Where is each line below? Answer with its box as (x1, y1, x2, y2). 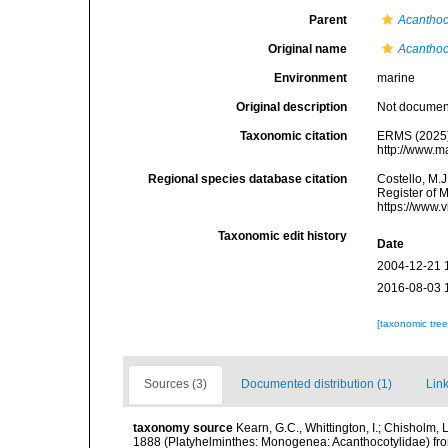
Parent (309, 13, 348, 27)
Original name (268, 42, 348, 56)
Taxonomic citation (240, 129, 348, 143)
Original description (236, 100, 348, 114)
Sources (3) (144, 377, 207, 391)
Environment (274, 71, 348, 85)
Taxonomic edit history (218, 229, 348, 243)
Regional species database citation (148, 172, 348, 186)
